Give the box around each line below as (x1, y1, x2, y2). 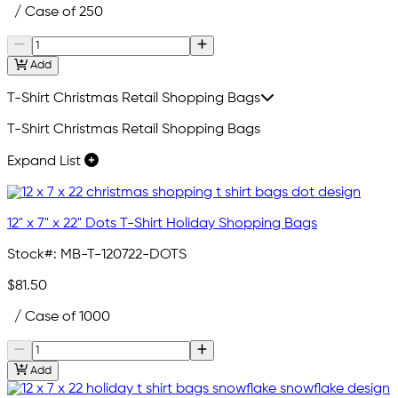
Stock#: (7, 248, 57, 263)
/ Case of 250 (7, 5, 103, 20)
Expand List (7, 155, 84, 170)
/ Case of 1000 (7, 310, 110, 325)
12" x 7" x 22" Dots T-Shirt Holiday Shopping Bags (7, 217, 317, 232)
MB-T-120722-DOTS (60, 248, 187, 263)
